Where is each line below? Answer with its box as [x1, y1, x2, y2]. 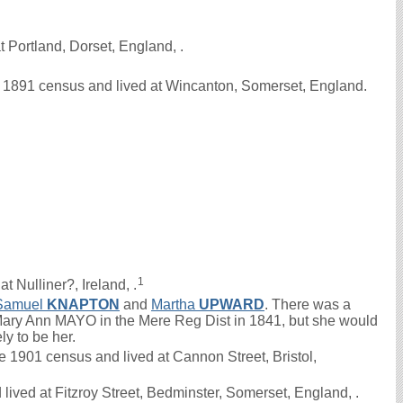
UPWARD [199, 297, 264, 313]
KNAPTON [47, 297, 120, 313]
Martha [151, 297, 199, 313]
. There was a [264, 297, 351, 313]
